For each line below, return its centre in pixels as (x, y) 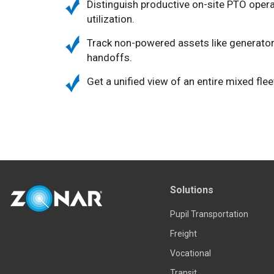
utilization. (111, 19)
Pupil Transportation (209, 214)
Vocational (190, 253)
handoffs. (109, 57)
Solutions (191, 190)
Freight (183, 234)
